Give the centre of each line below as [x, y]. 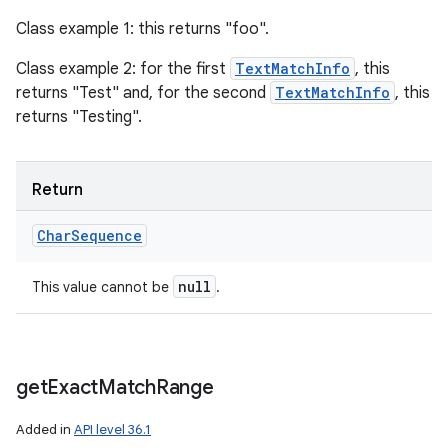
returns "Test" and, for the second [143, 93]
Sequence [106, 235]
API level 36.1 [112, 429]
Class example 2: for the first [123, 69]
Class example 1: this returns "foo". [142, 29]
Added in [45, 429]
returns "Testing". [79, 117]
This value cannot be [102, 287]
